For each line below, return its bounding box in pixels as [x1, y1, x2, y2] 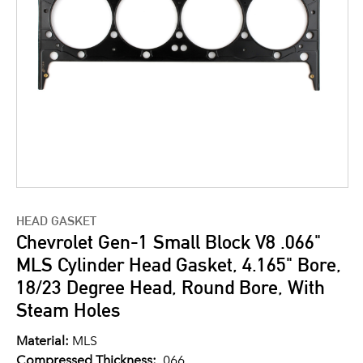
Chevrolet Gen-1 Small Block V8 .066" [16, 230, 321, 254]
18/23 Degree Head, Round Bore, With [16, 275, 325, 299]
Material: [16, 333, 69, 348]
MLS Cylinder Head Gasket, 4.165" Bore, [16, 253, 341, 276]
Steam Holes [16, 298, 121, 322]
